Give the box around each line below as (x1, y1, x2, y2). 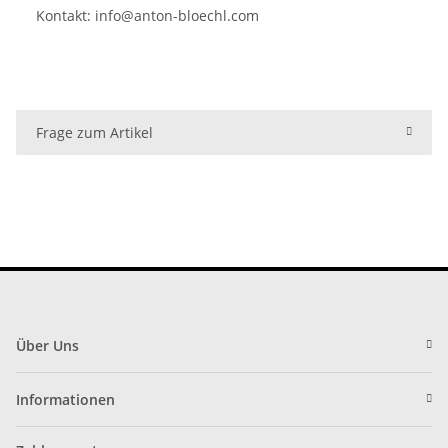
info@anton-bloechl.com (95, 5, 259, 25)
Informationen (16, 389, 115, 409)
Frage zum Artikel (36, 122, 153, 142)
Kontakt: (36, 5, 95, 25)
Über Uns (16, 335, 79, 355)
